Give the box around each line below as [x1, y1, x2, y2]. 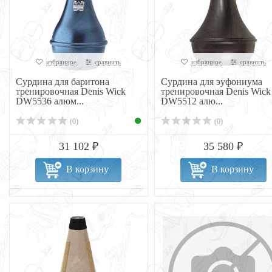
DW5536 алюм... [16, 96, 84, 106]
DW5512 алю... [160, 96, 223, 106]
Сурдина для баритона [16, 76, 109, 87]
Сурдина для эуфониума [160, 76, 262, 87]
